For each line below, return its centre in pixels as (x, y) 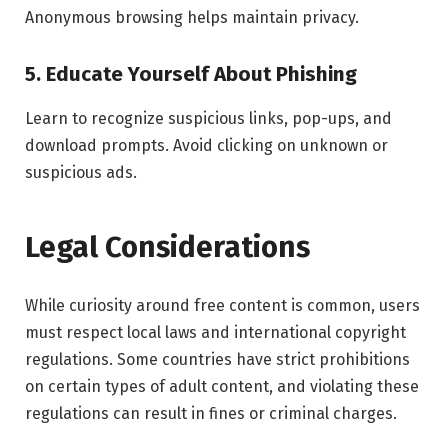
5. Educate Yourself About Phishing (191, 74)
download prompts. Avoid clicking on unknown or (206, 145)
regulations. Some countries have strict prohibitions (217, 359)
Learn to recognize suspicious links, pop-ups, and (208, 118)
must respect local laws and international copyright (215, 332)
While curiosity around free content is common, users (222, 305)
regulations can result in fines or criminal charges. (211, 413)
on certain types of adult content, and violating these (222, 386)
